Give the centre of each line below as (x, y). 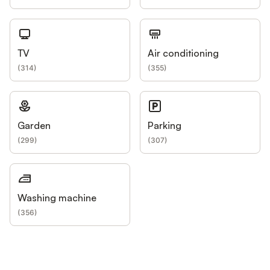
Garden (34, 125)
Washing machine (57, 197)
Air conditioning (183, 53)
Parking (165, 125)
